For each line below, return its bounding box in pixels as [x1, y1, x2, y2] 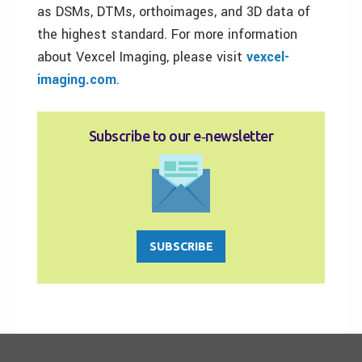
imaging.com [37, 69, 116, 89]
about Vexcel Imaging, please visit [37, 47, 246, 66]
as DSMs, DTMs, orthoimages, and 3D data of [37, 2, 310, 21]
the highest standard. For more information [37, 24, 297, 44]
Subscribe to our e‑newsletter [88, 127, 274, 144]
